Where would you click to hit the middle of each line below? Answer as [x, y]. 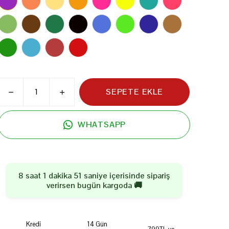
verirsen [62, 185]
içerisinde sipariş [139, 176]
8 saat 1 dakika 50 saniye [63, 176]
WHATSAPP [102, 124]
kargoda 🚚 [121, 185]
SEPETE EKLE [134, 92]
